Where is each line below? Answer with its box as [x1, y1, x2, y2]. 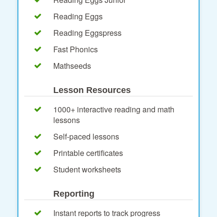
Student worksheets [53, 163, 121, 175]
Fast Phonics [53, 43, 98, 55]
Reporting [53, 188, 94, 199]
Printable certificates [53, 147, 123, 158]
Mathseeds [53, 60, 91, 71]
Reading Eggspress [53, 27, 122, 38]
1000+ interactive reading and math [53, 103, 174, 115]
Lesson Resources [53, 85, 131, 95]
